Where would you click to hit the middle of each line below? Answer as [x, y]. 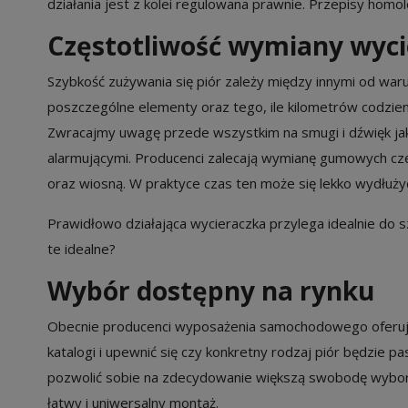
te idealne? [82, 248]
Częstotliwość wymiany [195, 45]
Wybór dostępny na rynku [211, 290]
